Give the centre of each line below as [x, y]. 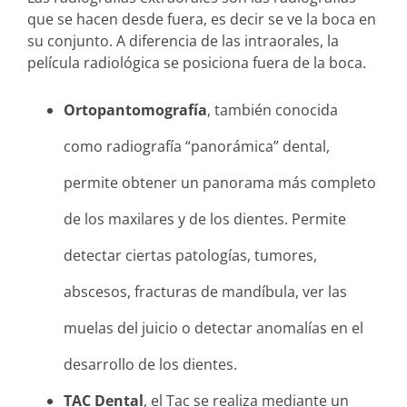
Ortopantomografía [135, 109]
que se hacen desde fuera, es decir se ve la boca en [202, 19]
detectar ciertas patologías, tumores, [190, 255]
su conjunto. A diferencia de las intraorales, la [183, 40]
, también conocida [273, 109]
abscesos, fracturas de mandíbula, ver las [205, 291]
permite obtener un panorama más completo [220, 182]
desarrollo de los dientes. [150, 364]
